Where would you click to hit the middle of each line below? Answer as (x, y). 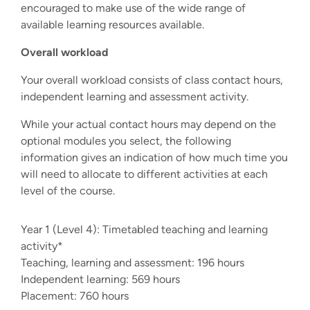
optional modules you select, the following (126, 140)
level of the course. (68, 190)
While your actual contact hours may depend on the (148, 124)
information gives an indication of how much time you (154, 157)
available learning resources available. (112, 24)
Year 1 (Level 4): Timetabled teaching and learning (144, 229)
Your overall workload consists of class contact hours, (152, 80)
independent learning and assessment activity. (135, 96)
